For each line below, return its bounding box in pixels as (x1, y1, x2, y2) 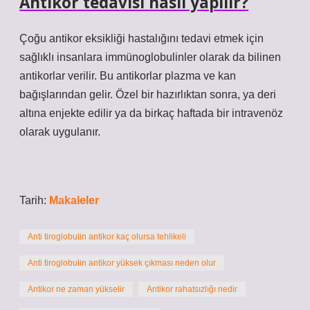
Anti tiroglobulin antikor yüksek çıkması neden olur (28, 258, 216, 268)
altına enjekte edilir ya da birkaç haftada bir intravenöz (19, 107, 283, 119)
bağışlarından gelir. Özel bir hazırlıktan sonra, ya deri (19, 89, 276, 100)
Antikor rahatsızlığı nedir (147, 284, 237, 294)
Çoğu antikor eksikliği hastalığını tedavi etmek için (19, 33, 264, 44)
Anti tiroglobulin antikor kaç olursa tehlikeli (28, 232, 186, 241)
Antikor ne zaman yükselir (28, 284, 125, 294)
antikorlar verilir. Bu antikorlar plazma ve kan (19, 70, 236, 82)
